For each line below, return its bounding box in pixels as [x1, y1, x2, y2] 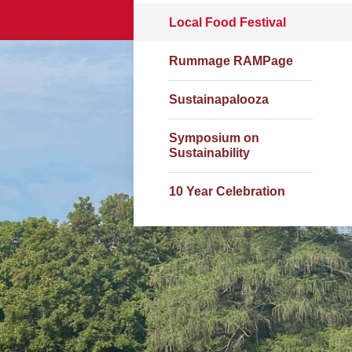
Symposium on [169, 131, 259, 145]
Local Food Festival [169, 16, 286, 29]
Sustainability [169, 146, 250, 159]
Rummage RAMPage [169, 54, 293, 68]
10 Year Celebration [169, 185, 285, 198]
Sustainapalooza [169, 93, 269, 106]
